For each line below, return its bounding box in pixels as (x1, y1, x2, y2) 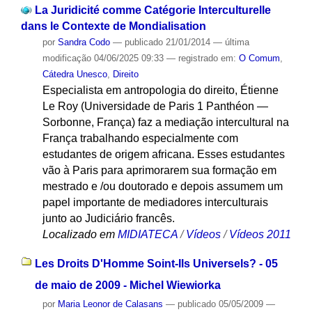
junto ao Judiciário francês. (42, 212, 175, 224)
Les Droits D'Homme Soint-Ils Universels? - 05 (34, 258, 278, 270)
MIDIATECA (117, 228, 178, 240)
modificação (42, 52, 91, 63)
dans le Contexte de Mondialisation (20, 19, 206, 32)
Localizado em (42, 228, 115, 240)
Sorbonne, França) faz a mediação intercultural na (42, 116, 289, 128)
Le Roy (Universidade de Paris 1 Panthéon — (42, 100, 268, 112)
